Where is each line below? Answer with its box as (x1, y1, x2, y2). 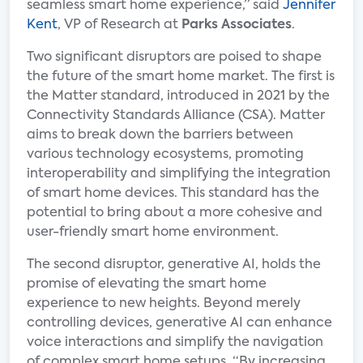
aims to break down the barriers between (27, 129, 293, 142)
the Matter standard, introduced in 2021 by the (27, 90, 330, 103)
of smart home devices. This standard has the (27, 187, 319, 200)
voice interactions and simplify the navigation (27, 336, 323, 349)
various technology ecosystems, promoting (27, 148, 304, 161)
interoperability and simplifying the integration (27, 168, 331, 181)
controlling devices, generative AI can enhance (27, 317, 332, 330)
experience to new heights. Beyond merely (27, 297, 301, 310)
